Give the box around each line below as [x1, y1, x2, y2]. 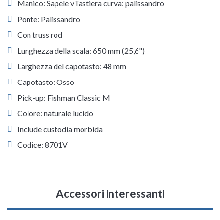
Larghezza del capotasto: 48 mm [17, 61, 126, 71]
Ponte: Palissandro [17, 14, 80, 24]
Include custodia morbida [17, 124, 103, 134]
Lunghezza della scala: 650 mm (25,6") [17, 46, 145, 55]
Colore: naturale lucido [17, 109, 93, 118]
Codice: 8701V [17, 140, 68, 150]
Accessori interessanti [55, 187, 165, 201]
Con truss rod [17, 30, 62, 40]
